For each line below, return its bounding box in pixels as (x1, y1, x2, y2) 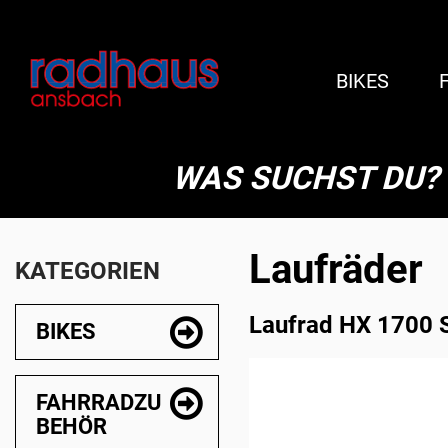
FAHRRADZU (36, 390, 161, 415)
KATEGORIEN (15, 257, 160, 285)
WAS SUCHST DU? (172, 159, 439, 197)
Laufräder (249, 246, 423, 293)
